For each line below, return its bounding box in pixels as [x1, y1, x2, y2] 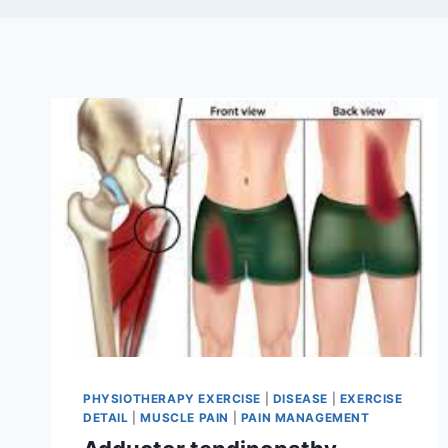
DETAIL [83, 409, 129, 425]
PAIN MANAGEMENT [240, 409, 370, 425]
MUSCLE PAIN [140, 409, 229, 425]
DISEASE [272, 390, 329, 406]
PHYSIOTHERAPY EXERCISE [83, 390, 262, 406]
